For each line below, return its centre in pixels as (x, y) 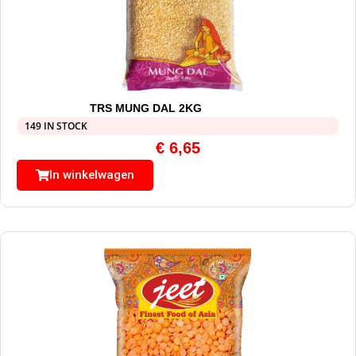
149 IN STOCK (56, 126)
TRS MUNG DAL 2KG (145, 108)
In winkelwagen (92, 175)
